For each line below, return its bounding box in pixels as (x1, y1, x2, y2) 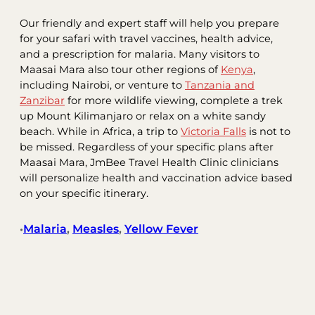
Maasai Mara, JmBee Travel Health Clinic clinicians (20, 155, 278, 169)
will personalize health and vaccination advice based (20, 171, 292, 184)
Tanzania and (185, 78, 255, 91)
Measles (72, 222, 119, 236)
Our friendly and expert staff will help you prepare (20, 16, 279, 30)
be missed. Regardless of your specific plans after (20, 140, 274, 153)
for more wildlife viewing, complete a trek (65, 94, 283, 107)
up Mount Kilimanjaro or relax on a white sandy (20, 109, 266, 122)
